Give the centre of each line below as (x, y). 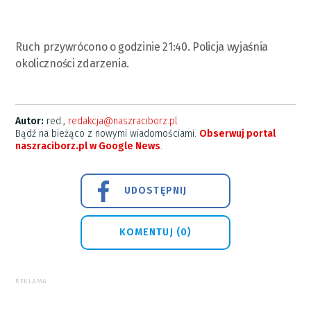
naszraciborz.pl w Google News (88, 146)
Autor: (30, 121)
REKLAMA (31, 281)
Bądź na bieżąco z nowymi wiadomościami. (108, 134)
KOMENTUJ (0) (155, 233)
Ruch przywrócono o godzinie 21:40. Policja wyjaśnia (142, 47)
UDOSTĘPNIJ (155, 191)
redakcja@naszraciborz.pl (123, 121)
